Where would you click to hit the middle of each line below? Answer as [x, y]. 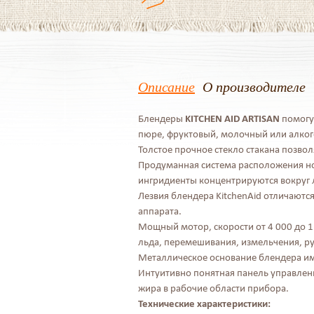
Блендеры [162, 118]
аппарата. [160, 211]
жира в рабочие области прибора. [213, 288]
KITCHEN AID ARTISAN [232, 118]
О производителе [254, 86]
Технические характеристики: [204, 303]
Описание [166, 86]
